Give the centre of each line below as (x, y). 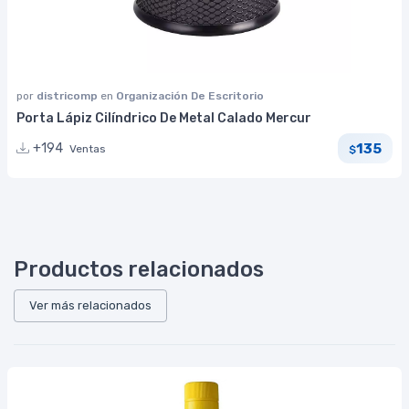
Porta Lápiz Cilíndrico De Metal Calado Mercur (164, 119)
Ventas (88, 149)
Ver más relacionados (90, 306)
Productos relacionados (139, 270)
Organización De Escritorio (190, 96)
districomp (68, 96)
